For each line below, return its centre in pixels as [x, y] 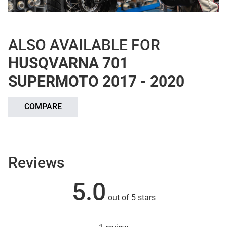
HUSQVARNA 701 [68, 63]
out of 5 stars [130, 197]
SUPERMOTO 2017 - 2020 [96, 81]
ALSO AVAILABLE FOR [84, 45]
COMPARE [43, 106]
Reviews [36, 162]
